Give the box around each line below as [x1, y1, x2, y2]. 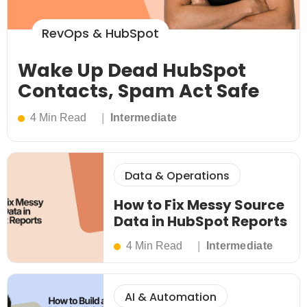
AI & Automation [125, 289, 217, 306]
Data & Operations [125, 168, 230, 184]
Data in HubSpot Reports [114, 212, 287, 232]
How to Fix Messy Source [114, 195, 284, 215]
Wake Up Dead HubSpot [18, 58, 246, 84]
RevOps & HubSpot [42, 25, 159, 42]
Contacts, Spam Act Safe [18, 78, 259, 104]
